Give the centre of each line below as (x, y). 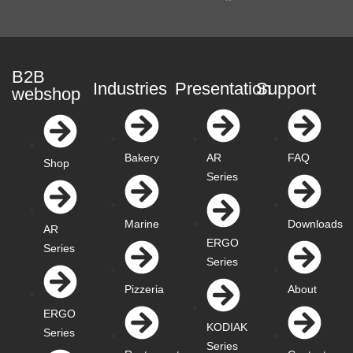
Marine (142, 223)
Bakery (142, 158)
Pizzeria (145, 289)
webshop (46, 94)
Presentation (223, 88)
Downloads (315, 223)
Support (286, 88)
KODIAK (227, 327)
